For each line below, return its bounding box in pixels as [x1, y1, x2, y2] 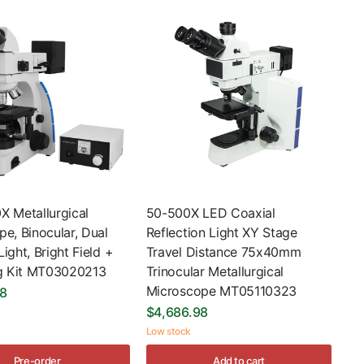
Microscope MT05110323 [145, 283, 297, 300]
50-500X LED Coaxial [145, 205, 275, 222]
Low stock [145, 325, 191, 338]
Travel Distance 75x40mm [145, 244, 301, 261]
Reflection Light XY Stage [145, 224, 297, 241]
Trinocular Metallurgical [145, 263, 284, 280]
